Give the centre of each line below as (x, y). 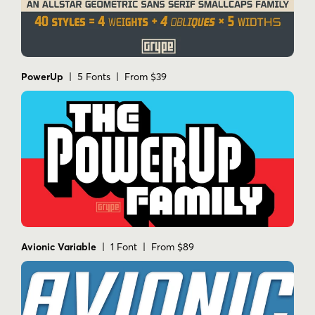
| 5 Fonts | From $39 (115, 77)
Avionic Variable (59, 247)
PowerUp (42, 77)
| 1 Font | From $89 (145, 247)
